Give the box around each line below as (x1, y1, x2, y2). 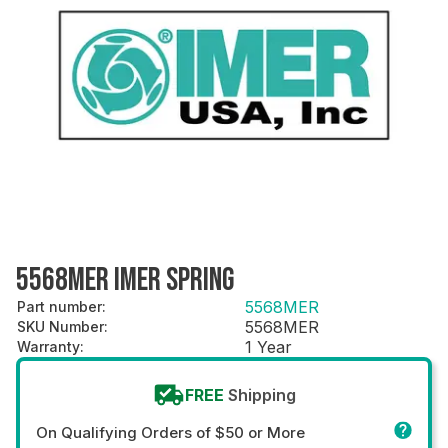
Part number (17, 297, 102, 315)
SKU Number (17, 317, 104, 335)
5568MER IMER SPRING (16, 260, 234, 300)
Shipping (227, 384, 296, 405)
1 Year (245, 336, 292, 357)
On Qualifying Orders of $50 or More (36, 422, 305, 442)
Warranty (17, 337, 80, 355)
